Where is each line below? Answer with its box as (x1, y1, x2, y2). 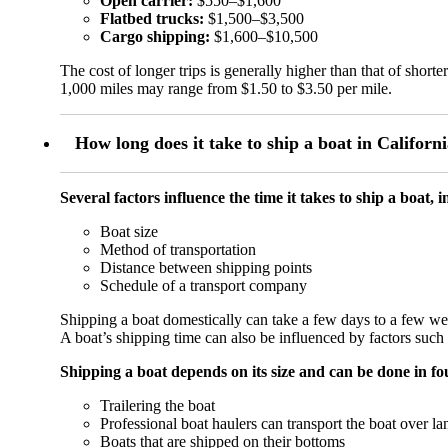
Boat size (100, 223, 158, 241)
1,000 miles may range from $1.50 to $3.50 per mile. (60, 80, 392, 98)
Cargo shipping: (100, 28, 210, 46)
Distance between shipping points (100, 259, 312, 277)
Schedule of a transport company (100, 277, 307, 295)
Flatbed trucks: (100, 10, 204, 28)
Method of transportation (100, 241, 256, 259)
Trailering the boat (100, 397, 215, 415)
